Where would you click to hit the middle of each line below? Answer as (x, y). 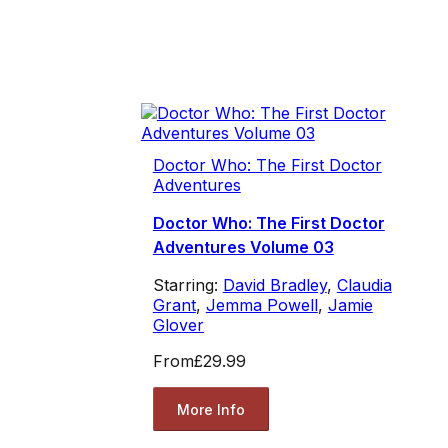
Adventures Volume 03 (243, 247)
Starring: (187, 285)
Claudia (364, 285)
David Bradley (274, 285)
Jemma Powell (261, 305)
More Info (210, 409)
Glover (178, 325)
